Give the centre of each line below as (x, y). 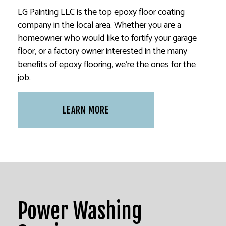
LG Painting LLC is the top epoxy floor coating (101, 12)
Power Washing (80, 211)
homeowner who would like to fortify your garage (107, 38)
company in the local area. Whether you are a (99, 25)
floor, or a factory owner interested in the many (102, 51)
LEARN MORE (86, 110)
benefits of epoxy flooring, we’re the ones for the (107, 64)
